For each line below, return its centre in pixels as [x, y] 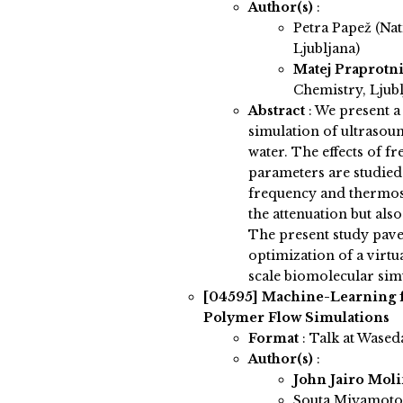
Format [273, 339]
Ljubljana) [326, 49]
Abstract [276, 111]
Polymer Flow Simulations [296, 318]
